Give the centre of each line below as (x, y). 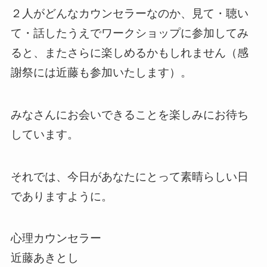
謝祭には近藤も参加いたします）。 (101, 73)
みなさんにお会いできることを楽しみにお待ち (129, 115)
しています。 (44, 134)
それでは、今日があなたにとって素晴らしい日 (129, 176)
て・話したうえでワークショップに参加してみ (129, 33)
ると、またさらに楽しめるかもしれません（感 (129, 53)
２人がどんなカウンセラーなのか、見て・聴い (129, 14)
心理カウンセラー (56, 238)
